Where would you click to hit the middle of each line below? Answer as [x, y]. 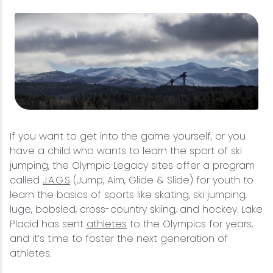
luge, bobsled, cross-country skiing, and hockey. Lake [136, 210]
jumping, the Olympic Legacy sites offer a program [132, 166]
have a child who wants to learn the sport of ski [126, 151]
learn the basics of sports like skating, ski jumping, [128, 195]
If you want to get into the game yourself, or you [128, 136]
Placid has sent [48, 224]
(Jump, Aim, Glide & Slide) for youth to [162, 180]
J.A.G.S [56, 180]
